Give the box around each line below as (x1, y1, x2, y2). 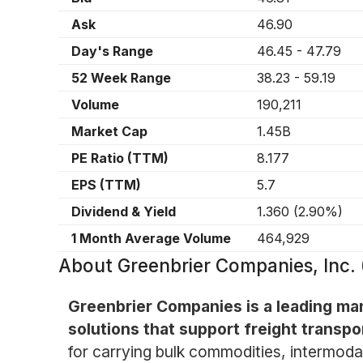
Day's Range (71, 43, 153, 60)
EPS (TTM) (71, 177, 141, 194)
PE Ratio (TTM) (71, 150, 169, 167)
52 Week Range (71, 70, 171, 87)
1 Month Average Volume (71, 230, 231, 247)
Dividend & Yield (71, 203, 176, 220)
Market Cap (71, 123, 147, 140)
